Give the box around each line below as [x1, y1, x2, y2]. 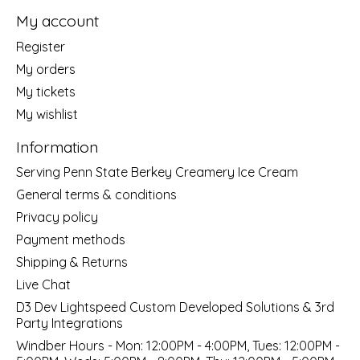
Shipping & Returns [16, 254, 128, 271]
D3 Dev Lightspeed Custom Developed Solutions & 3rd [16, 299, 334, 316]
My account [16, 11, 99, 31]
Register [16, 38, 65, 55]
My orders [16, 60, 76, 77]
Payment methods [16, 231, 125, 248]
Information [16, 137, 98, 157]
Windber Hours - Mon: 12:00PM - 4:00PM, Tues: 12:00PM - [16, 337, 340, 354]
